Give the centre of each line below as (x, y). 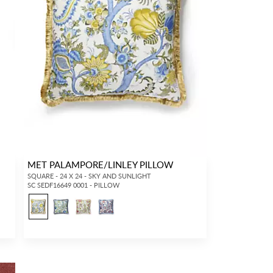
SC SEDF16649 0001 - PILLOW (73, 185)
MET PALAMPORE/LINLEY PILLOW (100, 164)
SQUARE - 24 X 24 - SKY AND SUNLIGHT (89, 176)
